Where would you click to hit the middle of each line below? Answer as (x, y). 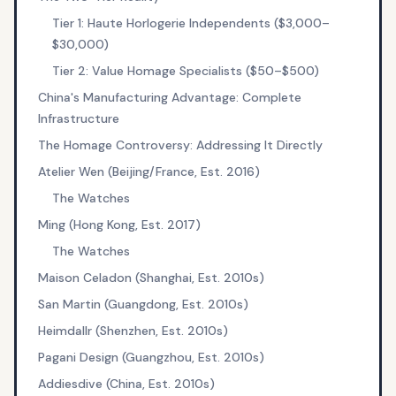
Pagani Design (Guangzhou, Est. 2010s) (151, 357)
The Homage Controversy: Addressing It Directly (180, 145)
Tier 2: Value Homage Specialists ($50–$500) (185, 71)
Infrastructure (78, 118)
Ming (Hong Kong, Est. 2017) (119, 225)
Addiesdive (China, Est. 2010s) (126, 384)
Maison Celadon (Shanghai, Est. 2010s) (151, 278)
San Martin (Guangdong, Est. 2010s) (143, 304)
